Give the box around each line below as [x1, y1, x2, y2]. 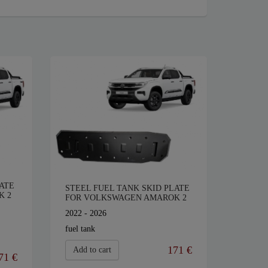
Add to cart [72, 245, 111, 255]
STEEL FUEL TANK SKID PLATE [65, 184, 190, 193]
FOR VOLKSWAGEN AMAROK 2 [65, 193, 187, 203]
